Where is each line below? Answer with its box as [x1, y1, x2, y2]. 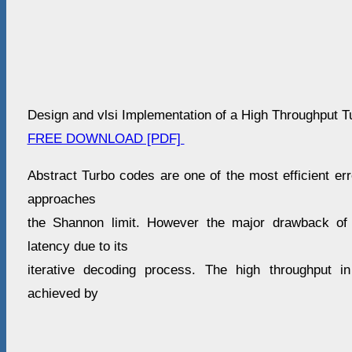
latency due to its [27, 239, 128, 255]
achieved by [27, 286, 98, 302]
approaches [27, 192, 96, 207]
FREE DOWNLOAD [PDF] [27, 131, 185, 147]
